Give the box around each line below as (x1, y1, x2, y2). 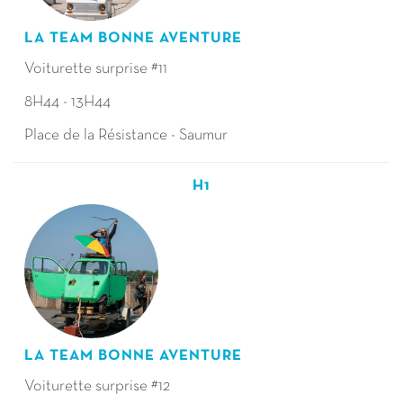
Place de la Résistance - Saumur (24, 128, 230, 143)
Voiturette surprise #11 (24, 61, 170, 76)
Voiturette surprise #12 (24, 379, 173, 394)
